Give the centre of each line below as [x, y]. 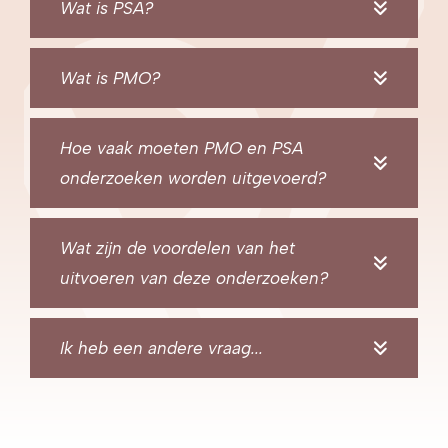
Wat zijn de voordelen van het [177, 247]
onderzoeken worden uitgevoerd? [193, 177]
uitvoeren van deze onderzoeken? [194, 277]
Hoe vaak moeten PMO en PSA [181, 147]
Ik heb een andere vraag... [161, 347]
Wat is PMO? [110, 77]
